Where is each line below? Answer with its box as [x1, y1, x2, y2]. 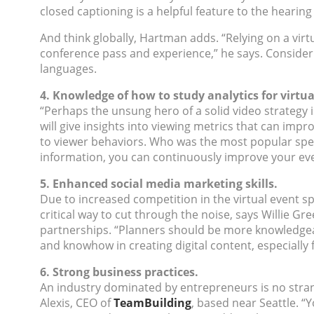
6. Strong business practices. [40, 264, 198, 280]
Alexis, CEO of [40, 295, 111, 310]
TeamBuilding [114, 295, 191, 310]
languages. [40, 61, 100, 76]
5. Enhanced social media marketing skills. [40, 176, 278, 191]
